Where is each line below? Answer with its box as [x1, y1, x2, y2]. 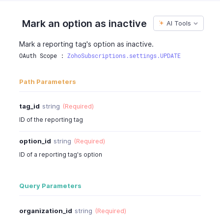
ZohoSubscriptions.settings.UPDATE [67, 53, 181, 60]
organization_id [19, 206, 72, 215]
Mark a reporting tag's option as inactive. [19, 40, 154, 49]
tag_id [19, 102, 40, 110]
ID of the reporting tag [19, 115, 83, 123]
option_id [19, 137, 51, 145]
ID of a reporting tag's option [19, 150, 102, 158]
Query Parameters [19, 182, 82, 190]
